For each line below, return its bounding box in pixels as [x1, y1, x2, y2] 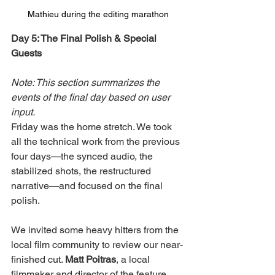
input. [11, 106, 35, 118]
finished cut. [11, 253, 65, 265]
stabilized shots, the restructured [11, 165, 153, 177]
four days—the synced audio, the [11, 150, 155, 162]
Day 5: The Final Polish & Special [11, 32, 159, 44]
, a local [116, 253, 152, 265]
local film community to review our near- [11, 238, 183, 250]
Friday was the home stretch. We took [11, 120, 174, 133]
